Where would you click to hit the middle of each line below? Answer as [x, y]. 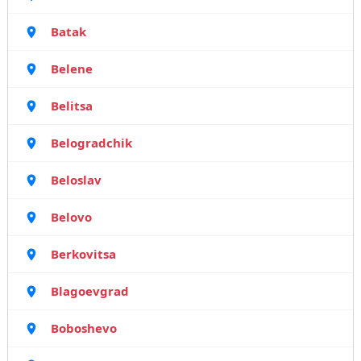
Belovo [71, 217]
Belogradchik [91, 143]
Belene [71, 68]
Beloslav [76, 180]
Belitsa [71, 106]
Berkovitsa [83, 254]
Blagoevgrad [89, 291]
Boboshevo [83, 328]
